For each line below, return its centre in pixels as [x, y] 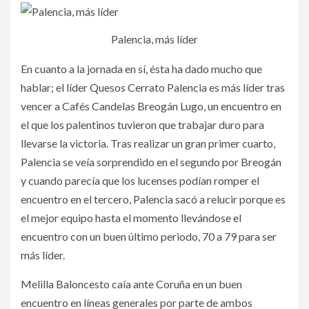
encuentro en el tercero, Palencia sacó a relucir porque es [153, 199]
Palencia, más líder [154, 39]
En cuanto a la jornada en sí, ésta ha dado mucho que [141, 69]
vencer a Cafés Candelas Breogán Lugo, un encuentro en [151, 106]
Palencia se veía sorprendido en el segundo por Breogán [151, 162]
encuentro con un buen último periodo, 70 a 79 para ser [149, 237]
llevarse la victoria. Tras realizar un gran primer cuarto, [148, 143]
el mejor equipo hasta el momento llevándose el [131, 218]
